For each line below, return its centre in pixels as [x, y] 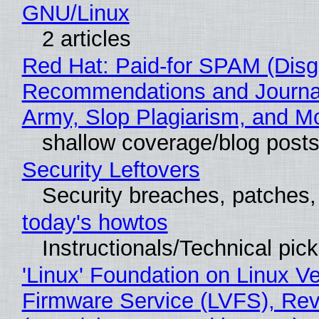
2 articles [86, 39]
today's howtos [95, 223]
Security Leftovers [111, 170]
